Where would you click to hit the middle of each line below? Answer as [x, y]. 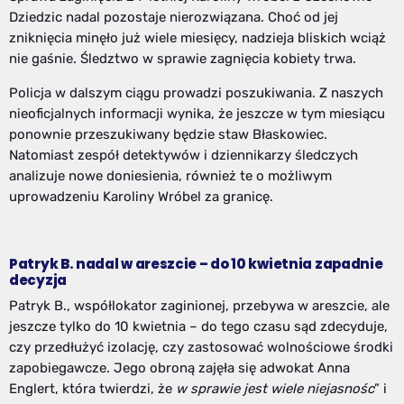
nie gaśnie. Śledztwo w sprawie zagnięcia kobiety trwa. [183, 58]
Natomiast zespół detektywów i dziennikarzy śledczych [184, 155]
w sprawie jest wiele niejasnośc [275, 388]
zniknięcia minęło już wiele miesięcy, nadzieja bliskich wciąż [197, 37]
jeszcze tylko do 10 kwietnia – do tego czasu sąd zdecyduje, [198, 326]
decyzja [38, 280]
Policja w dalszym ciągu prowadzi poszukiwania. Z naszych [196, 92]
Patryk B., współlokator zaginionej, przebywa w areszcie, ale [199, 305]
